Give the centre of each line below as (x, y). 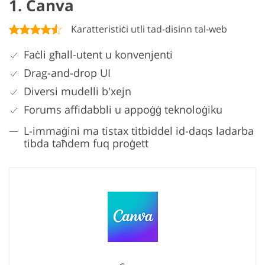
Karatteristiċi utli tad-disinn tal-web (149, 29)
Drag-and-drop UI (67, 73)
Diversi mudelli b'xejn (77, 91)
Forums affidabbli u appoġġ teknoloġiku (123, 110)
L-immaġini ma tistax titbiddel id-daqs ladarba (139, 131)
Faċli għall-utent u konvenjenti (98, 55)
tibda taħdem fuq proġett (86, 143)
